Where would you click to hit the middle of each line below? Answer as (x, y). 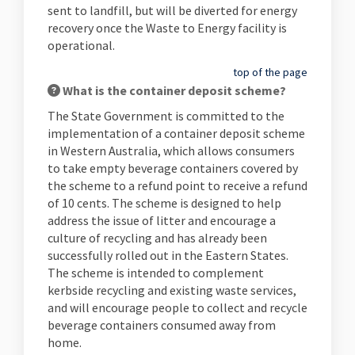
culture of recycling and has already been (157, 238)
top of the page (270, 72)
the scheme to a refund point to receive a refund (177, 185)
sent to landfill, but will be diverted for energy (172, 10)
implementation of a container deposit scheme (176, 133)
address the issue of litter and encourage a (162, 220)
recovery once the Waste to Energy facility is (167, 28)
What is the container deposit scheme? (173, 90)
